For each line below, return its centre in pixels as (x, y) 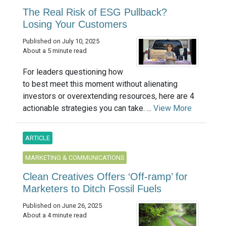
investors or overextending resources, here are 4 (108, 96)
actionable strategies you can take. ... (88, 108)
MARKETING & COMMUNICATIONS (75, 157)
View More (173, 108)
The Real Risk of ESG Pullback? (95, 12)
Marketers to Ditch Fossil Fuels (92, 188)
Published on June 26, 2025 (62, 205)
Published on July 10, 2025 (61, 41)
